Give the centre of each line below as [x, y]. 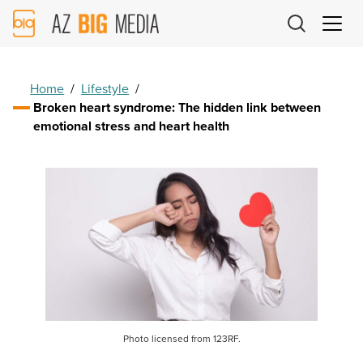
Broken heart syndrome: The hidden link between [177, 108]
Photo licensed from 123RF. [181, 339]
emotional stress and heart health [132, 126]
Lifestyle [105, 89]
